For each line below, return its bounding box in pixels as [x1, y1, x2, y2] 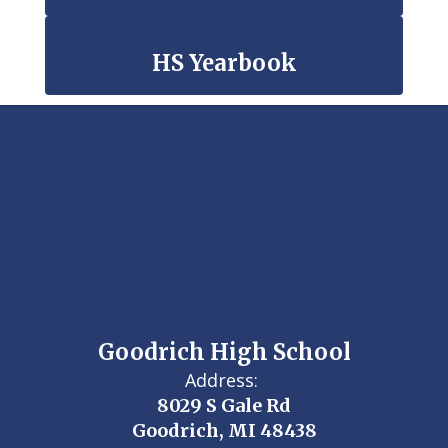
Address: [185, 368, 258, 392]
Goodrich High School [97, 338, 351, 366]
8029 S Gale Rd [157, 394, 291, 417]
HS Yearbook [151, 49, 297, 77]
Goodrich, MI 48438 [131, 419, 317, 442]
